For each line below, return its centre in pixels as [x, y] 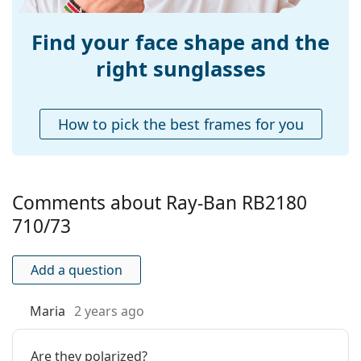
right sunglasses [180, 69]
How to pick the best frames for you [180, 124]
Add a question [77, 270]
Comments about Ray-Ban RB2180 [160, 203]
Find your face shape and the [180, 43]
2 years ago [109, 311]
